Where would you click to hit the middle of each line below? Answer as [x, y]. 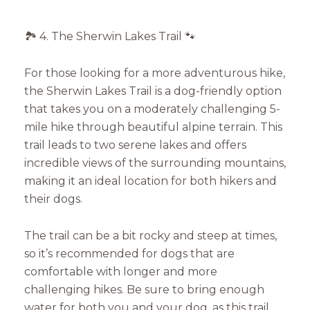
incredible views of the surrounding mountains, [155, 163]
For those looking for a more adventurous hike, [155, 73]
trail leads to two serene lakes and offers [135, 145]
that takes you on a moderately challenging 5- [152, 109]
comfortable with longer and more [121, 271]
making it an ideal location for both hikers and [151, 181]
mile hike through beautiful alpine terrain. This [153, 127]
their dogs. [53, 199]
